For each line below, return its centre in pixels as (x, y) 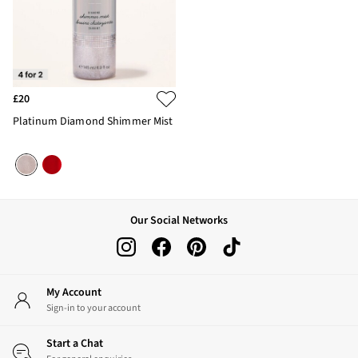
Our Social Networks (179, 221)
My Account (78, 292)
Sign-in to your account (93, 308)
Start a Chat (78, 344)
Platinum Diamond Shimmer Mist (93, 121)
